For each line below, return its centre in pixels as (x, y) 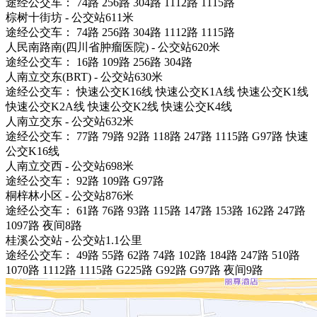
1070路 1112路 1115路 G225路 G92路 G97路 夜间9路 (134, 270)
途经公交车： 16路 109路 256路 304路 (99, 62)
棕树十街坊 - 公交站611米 (70, 17)
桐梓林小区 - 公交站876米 (70, 195)
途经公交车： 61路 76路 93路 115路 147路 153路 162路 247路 (156, 210)
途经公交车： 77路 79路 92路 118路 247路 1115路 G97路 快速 (157, 136)
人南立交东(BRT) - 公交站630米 (84, 76)
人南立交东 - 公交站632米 (70, 121)
